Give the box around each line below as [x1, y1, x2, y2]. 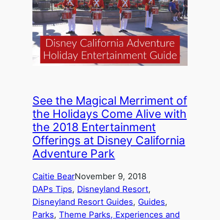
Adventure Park [32, 147, 115, 161]
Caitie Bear [32, 171, 75, 182]
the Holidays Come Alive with [32, 107, 187, 121]
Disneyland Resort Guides [32, 197, 134, 207]
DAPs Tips [32, 184, 73, 194]
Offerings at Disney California [32, 134, 186, 148]
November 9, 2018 [75, 171, 147, 182]
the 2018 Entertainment [32, 120, 156, 135]
